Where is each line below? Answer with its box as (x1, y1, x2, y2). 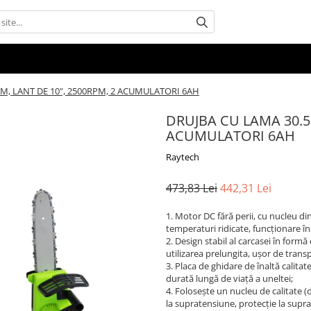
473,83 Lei (166, 180, 217, 196)
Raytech (166, 151, 199, 164)
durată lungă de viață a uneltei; (166, 272, 293, 285)
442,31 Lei (220, 180, 271, 196)
